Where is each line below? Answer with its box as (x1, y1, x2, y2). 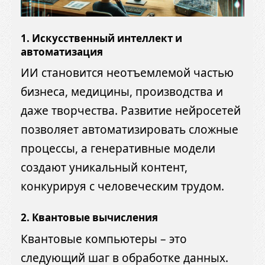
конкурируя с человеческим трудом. (21, 179, 224, 195)
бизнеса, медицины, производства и (21, 84, 223, 100)
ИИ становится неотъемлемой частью (21, 65, 234, 81)
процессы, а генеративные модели (21, 141, 215, 157)
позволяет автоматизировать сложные (21, 122, 238, 138)
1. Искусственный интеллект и (21, 31, 182, 45)
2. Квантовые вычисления (21, 211, 158, 225)
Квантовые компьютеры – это (21, 231, 187, 247)
